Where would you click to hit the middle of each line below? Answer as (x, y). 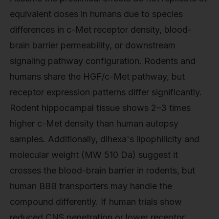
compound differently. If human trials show (96, 201)
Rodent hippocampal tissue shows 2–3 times (100, 108)
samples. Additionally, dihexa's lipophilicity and (105, 139)
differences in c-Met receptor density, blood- (101, 29)
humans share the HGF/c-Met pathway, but (97, 76)
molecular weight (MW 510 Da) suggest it (94, 154)
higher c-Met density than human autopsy (94, 123)
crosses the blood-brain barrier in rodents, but (102, 170)
